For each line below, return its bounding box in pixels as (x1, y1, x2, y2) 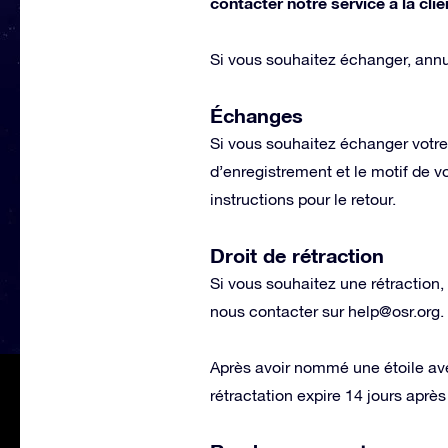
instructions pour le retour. (210, 190, 396, 208)
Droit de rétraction (210, 243, 384, 267)
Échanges (210, 103, 303, 127)
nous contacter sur (210, 302, 348, 320)
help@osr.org (348, 302, 440, 320)
